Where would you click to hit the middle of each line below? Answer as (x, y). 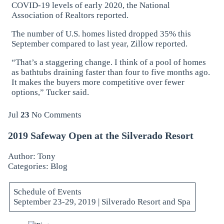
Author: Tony (31, 156)
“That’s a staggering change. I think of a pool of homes (109, 62)
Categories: (29, 166)
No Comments (56, 114)
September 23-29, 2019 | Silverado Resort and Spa (102, 201)
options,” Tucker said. (50, 92)
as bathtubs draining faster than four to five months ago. (111, 72)
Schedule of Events (48, 191)
